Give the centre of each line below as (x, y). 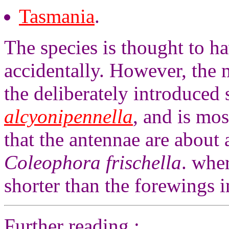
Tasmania (57, 16)
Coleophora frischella (93, 162)
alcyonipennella (68, 116)
